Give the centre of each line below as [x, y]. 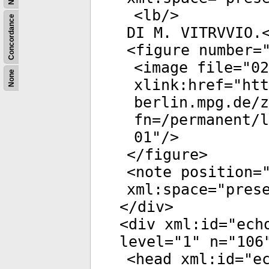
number [221, 50]
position [212, 172]
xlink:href [179, 85]
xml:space [167, 189]
